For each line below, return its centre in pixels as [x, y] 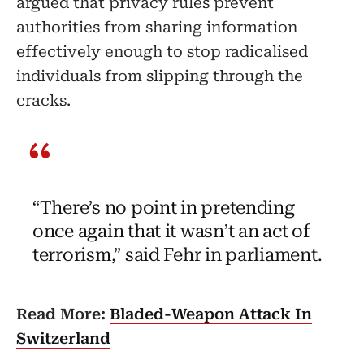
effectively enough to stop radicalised [162, 52]
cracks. [43, 100]
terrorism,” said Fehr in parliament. [178, 255]
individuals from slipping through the [160, 76]
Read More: [63, 315]
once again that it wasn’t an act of [171, 231]
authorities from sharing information [157, 27]
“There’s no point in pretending [164, 208]
